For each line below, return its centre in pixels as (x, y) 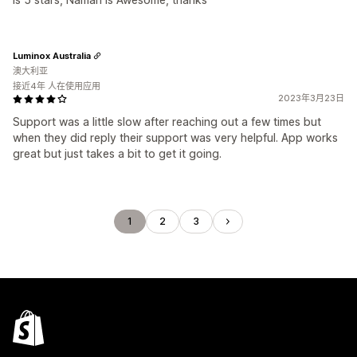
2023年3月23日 (311, 98)
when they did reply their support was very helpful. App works (175, 137)
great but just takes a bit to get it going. (117, 153)
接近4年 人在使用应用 (57, 86)
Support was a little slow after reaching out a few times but (167, 122)
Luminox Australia (52, 55)
